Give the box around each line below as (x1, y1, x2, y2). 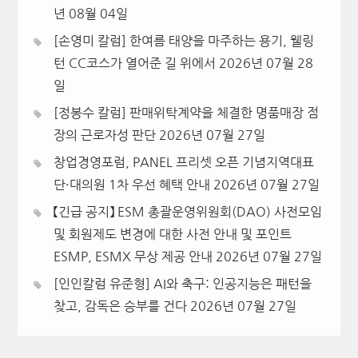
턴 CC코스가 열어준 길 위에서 (53, 57, 216, 70)
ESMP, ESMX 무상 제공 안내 (53, 250, 213, 264)
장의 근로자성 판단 (53, 129, 156, 142)
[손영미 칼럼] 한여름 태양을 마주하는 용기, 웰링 (53, 34, 314, 48)
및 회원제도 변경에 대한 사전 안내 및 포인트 (53, 228, 292, 241)
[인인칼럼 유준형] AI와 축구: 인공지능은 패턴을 (53, 277, 312, 291)
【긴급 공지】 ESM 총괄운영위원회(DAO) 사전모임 (53, 205, 322, 219)
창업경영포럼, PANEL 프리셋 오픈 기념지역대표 (53, 156, 314, 169)
